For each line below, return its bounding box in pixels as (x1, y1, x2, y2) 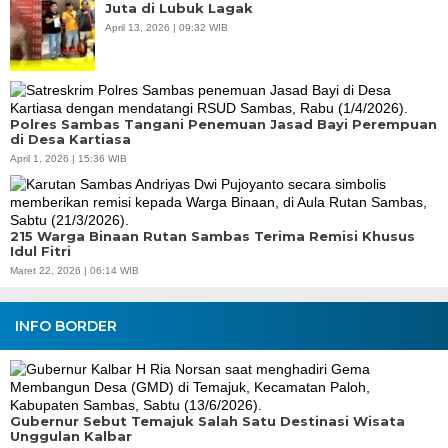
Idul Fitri (10, 242, 71, 259)
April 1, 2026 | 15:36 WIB (10, 152, 127, 164)
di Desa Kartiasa (10, 130, 131, 147)
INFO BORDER (15, 316, 117, 335)
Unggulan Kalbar (10, 427, 132, 444)
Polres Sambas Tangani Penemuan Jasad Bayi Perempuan (10, 115, 437, 132)
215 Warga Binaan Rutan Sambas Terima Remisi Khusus (10, 227, 415, 244)
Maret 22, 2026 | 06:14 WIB (10, 264, 139, 276)
